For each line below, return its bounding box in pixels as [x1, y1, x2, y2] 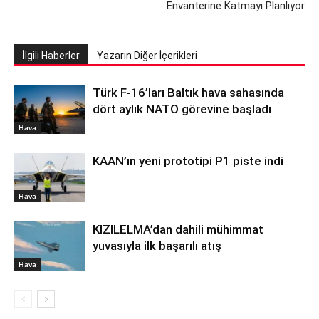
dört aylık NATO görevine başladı [93, 102, 271, 116]
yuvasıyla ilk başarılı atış [93, 239, 221, 253]
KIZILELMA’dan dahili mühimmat [93, 222, 263, 236]
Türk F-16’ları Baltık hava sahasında [93, 85, 284, 100]
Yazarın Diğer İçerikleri [97, 50, 197, 61]
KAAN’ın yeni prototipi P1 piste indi [93, 154, 283, 168]
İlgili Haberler [23, 50, 80, 61]
